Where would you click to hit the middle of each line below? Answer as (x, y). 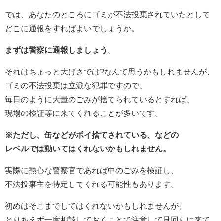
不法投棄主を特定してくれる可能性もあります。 (92, 184)
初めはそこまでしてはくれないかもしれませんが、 (96, 206)
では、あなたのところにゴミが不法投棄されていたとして (108, 15)
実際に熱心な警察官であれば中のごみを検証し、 (92, 170)
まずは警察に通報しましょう (56, 50)
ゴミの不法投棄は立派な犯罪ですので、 (76, 86)
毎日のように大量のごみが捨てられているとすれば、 (100, 99)
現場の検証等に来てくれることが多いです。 (84, 113)
